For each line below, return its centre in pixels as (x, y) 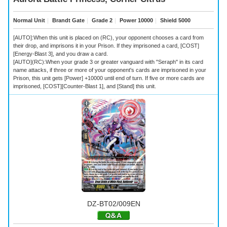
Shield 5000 (175, 20)
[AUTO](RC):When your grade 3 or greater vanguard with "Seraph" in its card (108, 62)
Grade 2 (101, 20)
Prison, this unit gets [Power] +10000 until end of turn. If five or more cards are (109, 78)
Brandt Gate (68, 20)
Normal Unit (29, 20)
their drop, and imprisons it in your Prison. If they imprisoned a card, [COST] (106, 45)
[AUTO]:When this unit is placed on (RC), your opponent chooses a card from (108, 37)
